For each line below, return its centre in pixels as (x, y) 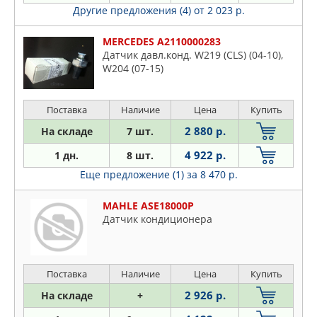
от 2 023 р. (219, 10)
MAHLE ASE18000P (148, 206)
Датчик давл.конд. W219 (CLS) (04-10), (193, 55)
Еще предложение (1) (133, 174)
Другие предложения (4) (133, 10)
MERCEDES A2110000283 (162, 41)
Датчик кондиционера (157, 219)
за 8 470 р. (212, 174)
